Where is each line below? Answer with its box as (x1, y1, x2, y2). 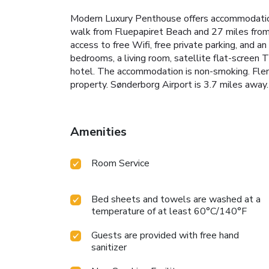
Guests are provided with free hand (91, 228, 239, 242)
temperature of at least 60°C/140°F (91, 204, 247, 218)
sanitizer (91, 240, 127, 254)
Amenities (70, 123, 127, 140)
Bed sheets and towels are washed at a (91, 192, 261, 206)
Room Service (91, 156, 150, 170)
